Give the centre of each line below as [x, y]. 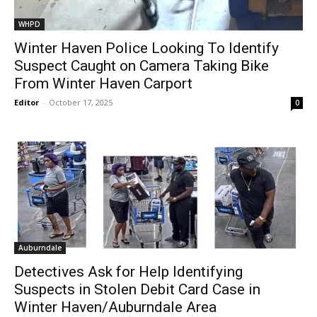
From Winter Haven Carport [103, 83]
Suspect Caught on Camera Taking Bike [142, 65]
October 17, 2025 [81, 102]
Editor [27, 102]
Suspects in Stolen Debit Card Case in [137, 289]
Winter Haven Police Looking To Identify [146, 48]
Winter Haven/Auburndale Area [115, 307]
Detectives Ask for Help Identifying [128, 271]
